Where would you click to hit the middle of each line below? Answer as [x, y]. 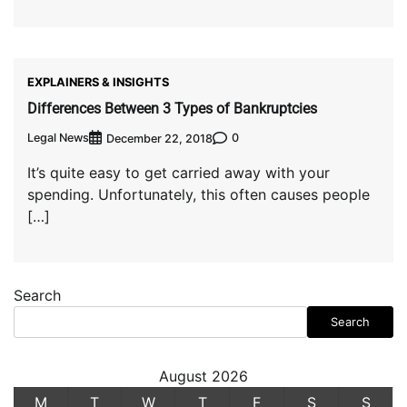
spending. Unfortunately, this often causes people [199, 194]
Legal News [58, 138]
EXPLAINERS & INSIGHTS [98, 82]
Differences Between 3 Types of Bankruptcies [172, 108]
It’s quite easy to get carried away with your [179, 172]
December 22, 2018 [159, 138]
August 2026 [203, 376]
